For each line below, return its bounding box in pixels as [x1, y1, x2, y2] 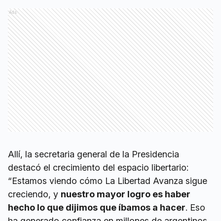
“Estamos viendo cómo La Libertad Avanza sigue [8, 176, 207, 186]
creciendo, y [8, 189, 61, 199]
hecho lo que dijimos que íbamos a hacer [8, 202, 185, 213]
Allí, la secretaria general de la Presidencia [8, 149, 179, 159]
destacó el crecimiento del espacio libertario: [8, 162, 188, 173]
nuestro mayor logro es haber [61, 189, 190, 199]
